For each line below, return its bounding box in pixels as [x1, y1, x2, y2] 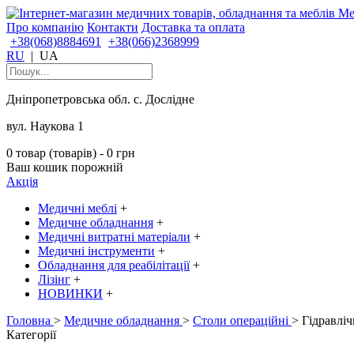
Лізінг [38, 273, 70, 286]
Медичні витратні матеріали [38, 230, 190, 243]
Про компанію [6, 21, 84, 34]
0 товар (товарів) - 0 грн [6, 146, 135, 160]
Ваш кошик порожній [6, 160, 123, 174]
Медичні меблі [38, 201, 117, 215]
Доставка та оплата [141, 21, 245, 34]
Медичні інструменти [38, 244, 155, 258]
